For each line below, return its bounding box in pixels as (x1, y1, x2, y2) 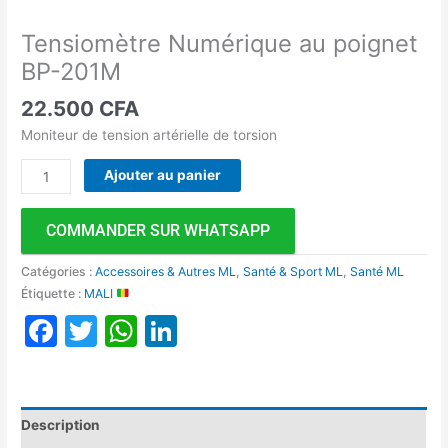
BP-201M (21, 56, 122, 86)
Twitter (97, 311, 206, 351)
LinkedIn (177, 311, 305, 351)
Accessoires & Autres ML (95, 264, 237, 280)
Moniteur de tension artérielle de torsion (21, 126, 278, 143)
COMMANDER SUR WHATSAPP (46, 221, 271, 241)
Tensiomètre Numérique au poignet (21, 28, 419, 58)
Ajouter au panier (104, 167, 222, 184)
